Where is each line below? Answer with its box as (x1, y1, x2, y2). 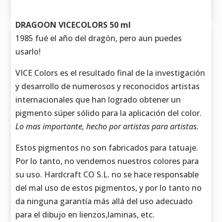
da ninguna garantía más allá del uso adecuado (15, 196, 193, 207)
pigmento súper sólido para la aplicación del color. (15, 108, 202, 119)
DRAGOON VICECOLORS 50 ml (15, 19, 131, 31)
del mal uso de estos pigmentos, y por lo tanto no (15, 182, 202, 194)
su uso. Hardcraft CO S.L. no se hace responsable (15, 169, 199, 180)
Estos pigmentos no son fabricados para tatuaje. (15, 142, 199, 154)
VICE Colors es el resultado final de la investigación (15, 67, 206, 79)
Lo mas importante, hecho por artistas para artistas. (15, 121, 199, 132)
